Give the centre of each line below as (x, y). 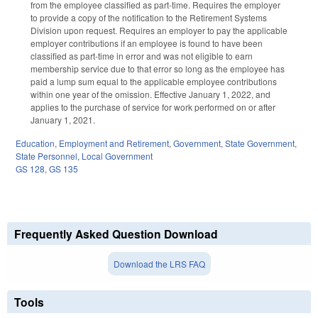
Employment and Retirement (114, 143)
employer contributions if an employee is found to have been (147, 43)
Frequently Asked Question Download (116, 234)
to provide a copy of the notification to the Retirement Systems (149, 18)
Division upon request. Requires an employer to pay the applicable (159, 31)
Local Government (117, 156)
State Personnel (46, 156)
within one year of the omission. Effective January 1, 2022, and (150, 94)
